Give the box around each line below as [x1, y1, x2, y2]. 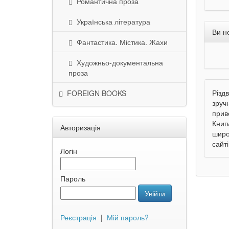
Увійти [145, 188, 165, 198]
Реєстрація [60, 212, 97, 222]
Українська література [73, 16, 150, 27]
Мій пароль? [107, 212, 149, 222]
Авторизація [60, 122, 101, 132]
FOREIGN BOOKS [63, 88, 126, 98]
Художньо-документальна [73, 57, 163, 67]
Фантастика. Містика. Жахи [73, 37, 168, 47]
